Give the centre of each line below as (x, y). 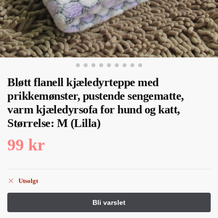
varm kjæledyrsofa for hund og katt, (94, 109)
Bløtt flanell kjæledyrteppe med (83, 82)
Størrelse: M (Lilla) (54, 123)
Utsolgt (28, 181)
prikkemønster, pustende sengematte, (96, 96)
